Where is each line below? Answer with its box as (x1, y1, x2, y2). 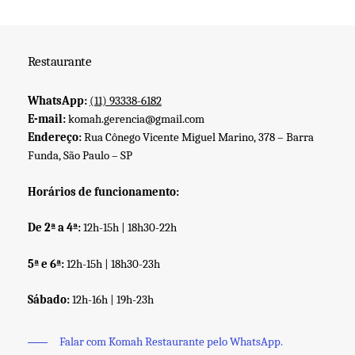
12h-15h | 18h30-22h (82, 220, 177, 235)
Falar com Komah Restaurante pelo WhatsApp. (59, 334, 283, 349)
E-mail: (27, 112, 66, 127)
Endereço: (27, 130, 82, 145)
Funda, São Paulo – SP (27, 148, 132, 163)
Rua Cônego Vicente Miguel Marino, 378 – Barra (81, 130, 314, 145)
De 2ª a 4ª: (27, 220, 83, 235)
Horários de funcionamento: (27, 184, 179, 199)
